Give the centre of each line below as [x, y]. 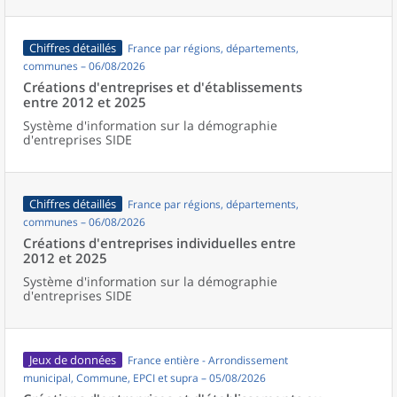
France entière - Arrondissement [208, 360]
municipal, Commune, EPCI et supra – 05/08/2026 [144, 378]
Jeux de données [73, 360]
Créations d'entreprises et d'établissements [163, 87]
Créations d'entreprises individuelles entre [160, 243]
